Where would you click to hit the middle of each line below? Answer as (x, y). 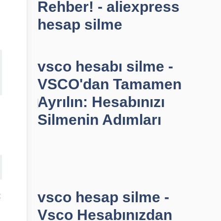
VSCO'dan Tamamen (110, 84)
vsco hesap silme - (103, 197)
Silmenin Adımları (99, 120)
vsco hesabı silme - (105, 66)
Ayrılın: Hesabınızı (101, 102)
